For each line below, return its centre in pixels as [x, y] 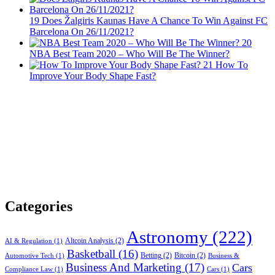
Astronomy [167, 237]
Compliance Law [29, 269]
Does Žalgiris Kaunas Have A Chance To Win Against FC [155, 21]
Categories [39, 207]
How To [232, 65]
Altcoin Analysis [89, 241]
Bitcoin [185, 256]
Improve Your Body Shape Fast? [93, 76]
